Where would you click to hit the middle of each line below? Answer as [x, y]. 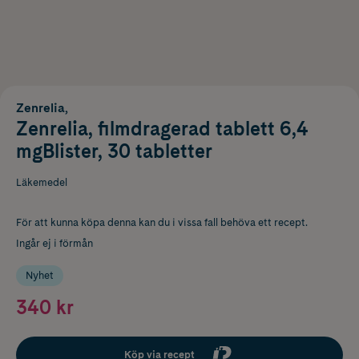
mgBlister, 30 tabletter [114, 151]
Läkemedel [42, 182]
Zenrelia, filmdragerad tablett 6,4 [162, 128]
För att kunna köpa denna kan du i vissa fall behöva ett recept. [162, 222]
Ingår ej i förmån [54, 243]
